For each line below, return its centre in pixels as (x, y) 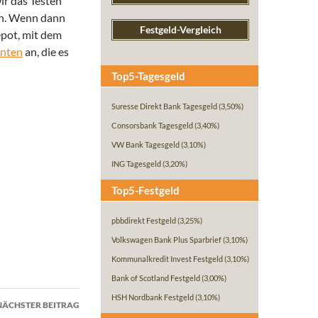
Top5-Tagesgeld (148, 76)
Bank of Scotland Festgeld (157, 278)
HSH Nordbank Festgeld (153, 297)
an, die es (46, 52)
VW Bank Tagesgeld (146, 145)
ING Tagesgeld (137, 164)
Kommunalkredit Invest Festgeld (168, 259)
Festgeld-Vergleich (180, 30)
